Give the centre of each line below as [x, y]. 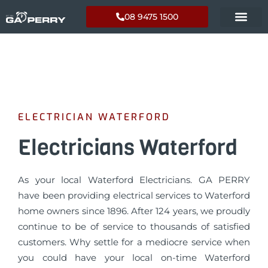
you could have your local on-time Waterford [134, 258]
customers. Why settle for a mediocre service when [134, 242]
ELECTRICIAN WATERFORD [94, 117]
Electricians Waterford [128, 147]
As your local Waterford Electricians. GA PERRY [134, 180]
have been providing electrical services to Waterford [134, 195]
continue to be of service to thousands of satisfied [134, 226]
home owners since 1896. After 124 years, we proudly [134, 211]
